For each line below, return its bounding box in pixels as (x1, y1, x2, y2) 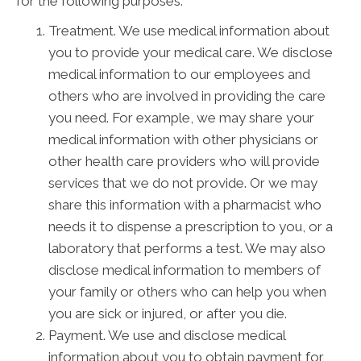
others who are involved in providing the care (48, 88, 326, 104)
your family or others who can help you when (48, 284, 326, 300)
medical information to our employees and (48, 66, 310, 82)
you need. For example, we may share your (48, 110, 314, 126)
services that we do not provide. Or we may (48, 175, 317, 191)
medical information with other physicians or (48, 131, 318, 147)
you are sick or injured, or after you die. (48, 305, 287, 322)
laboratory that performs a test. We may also (48, 240, 326, 256)
